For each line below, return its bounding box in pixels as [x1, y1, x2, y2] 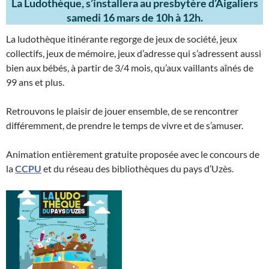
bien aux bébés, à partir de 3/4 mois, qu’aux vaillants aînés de [6, 62, 253, 73]
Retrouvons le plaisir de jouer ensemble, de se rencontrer [6, 105, 238, 116]
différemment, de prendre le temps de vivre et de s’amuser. [6, 119, 243, 131]
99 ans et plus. [6, 76, 64, 88]
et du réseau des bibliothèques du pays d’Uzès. [41, 163, 234, 174]
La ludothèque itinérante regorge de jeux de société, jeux [6, 33, 237, 44]
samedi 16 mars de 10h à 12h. [66, 11, 203, 24]
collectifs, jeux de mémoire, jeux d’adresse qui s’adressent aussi [6, 47, 261, 59]
